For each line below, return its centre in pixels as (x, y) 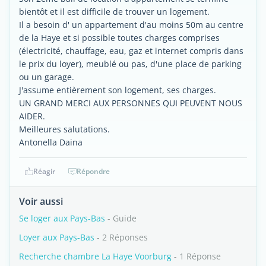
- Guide (121, 218)
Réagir (44, 171)
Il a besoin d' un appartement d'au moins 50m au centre (131, 25)
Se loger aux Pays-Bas (62, 218)
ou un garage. (47, 77)
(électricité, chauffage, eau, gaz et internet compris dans (131, 51)
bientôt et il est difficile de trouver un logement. (114, 12)
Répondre (93, 171)
